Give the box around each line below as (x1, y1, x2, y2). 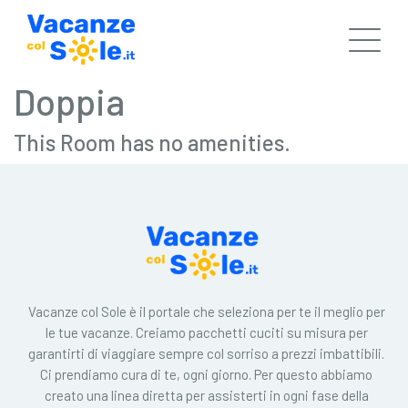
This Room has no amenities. (14, 129, 291, 156)
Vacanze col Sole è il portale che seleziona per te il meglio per (27, 302, 385, 320)
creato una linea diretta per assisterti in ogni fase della (44, 386, 369, 403)
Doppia (14, 79, 125, 123)
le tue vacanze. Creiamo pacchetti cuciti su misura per (45, 323, 368, 341)
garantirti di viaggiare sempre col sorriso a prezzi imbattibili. (28, 344, 384, 362)
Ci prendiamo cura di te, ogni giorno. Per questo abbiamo (40, 365, 372, 382)
